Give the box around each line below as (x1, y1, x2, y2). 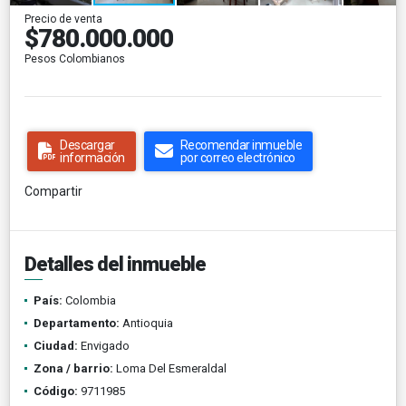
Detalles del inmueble (24, 252, 206, 275)
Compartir (24, 183, 82, 198)
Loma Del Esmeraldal (113, 361, 227, 375)
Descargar (60, 137, 115, 152)
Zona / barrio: (34, 361, 113, 375)
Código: (34, 383, 78, 398)
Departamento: (34, 315, 120, 330)
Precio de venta (24, 12, 102, 25)
